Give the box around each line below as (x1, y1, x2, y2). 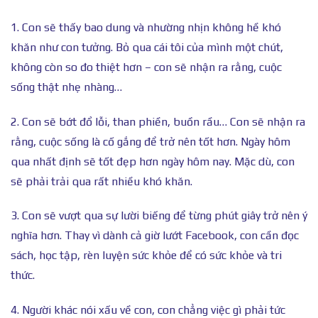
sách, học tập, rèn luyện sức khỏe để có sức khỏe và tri (11, 248, 282, 263)
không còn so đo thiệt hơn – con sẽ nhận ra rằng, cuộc (11, 60, 282, 74)
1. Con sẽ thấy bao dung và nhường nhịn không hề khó (11, 20, 281, 34)
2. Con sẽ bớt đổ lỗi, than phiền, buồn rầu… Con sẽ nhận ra (11, 114, 305, 128)
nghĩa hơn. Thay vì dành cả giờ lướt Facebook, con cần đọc (11, 229, 299, 243)
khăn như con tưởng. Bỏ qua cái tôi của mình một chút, (11, 40, 283, 54)
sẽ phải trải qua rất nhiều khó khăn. (11, 174, 192, 188)
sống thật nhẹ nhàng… (11, 79, 122, 94)
